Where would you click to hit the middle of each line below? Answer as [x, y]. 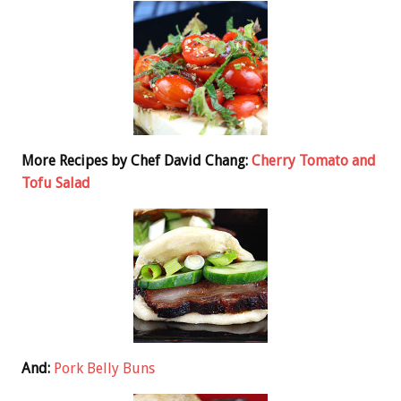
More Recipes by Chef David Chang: [137, 160]
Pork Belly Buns [104, 368]
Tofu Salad [56, 183]
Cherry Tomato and [314, 160]
